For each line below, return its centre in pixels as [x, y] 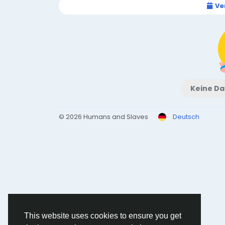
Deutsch [186, 117]
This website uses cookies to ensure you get [103, 216]
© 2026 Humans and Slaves [103, 117]
